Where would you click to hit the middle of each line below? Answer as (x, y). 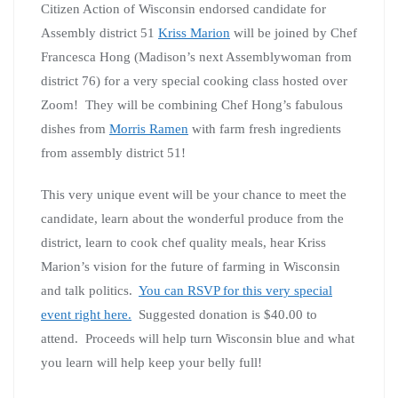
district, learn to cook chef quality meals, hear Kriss (183, 242)
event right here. (86, 314)
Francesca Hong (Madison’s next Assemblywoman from (196, 56)
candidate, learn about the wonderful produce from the (192, 218)
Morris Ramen (149, 128)
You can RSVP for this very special (235, 290)
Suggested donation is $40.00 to (224, 314)
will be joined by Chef (294, 32)
